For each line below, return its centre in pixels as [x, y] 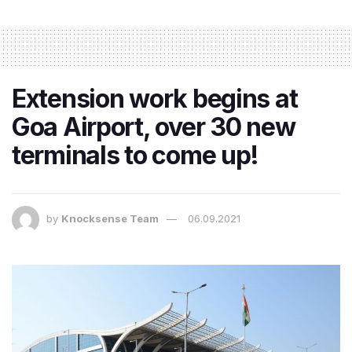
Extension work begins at [155, 98]
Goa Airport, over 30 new [154, 126]
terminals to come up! [136, 155]
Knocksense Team [110, 218]
